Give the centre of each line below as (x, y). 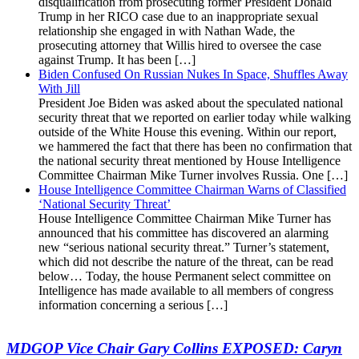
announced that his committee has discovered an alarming (184, 232)
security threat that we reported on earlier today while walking (195, 117)
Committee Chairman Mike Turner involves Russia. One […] (193, 175)
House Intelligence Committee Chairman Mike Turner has (185, 218)
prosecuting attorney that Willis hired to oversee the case (180, 45)
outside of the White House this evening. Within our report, (188, 131)
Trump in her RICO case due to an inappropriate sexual (178, 16)
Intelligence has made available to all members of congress (186, 290)
